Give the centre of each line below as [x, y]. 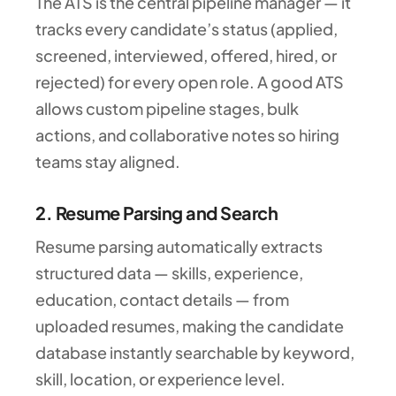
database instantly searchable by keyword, [195, 352]
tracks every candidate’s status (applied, [187, 28]
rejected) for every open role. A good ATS [190, 81]
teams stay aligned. [108, 161]
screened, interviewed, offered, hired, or [186, 55]
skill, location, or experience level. [160, 378]
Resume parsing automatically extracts [179, 246]
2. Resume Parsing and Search [156, 212]
